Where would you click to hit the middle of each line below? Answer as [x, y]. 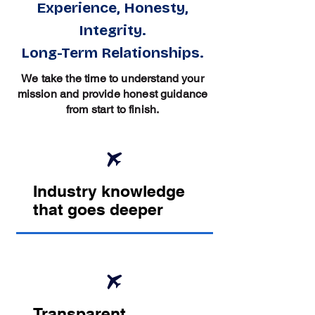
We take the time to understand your [112, 79]
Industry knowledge [109, 191]
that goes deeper [98, 210]
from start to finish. [112, 110]
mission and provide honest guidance [112, 94]
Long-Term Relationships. [112, 53]
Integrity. [112, 31]
